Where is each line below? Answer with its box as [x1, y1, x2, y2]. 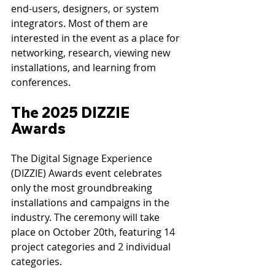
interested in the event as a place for [11, 31, 182, 45]
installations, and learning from [11, 60, 158, 74]
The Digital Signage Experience [11, 151, 155, 165]
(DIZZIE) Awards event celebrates [11, 166, 165, 180]
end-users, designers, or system [11, 1, 161, 15]
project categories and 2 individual [11, 239, 173, 254]
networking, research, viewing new [11, 45, 172, 60]
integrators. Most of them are [11, 16, 150, 30]
